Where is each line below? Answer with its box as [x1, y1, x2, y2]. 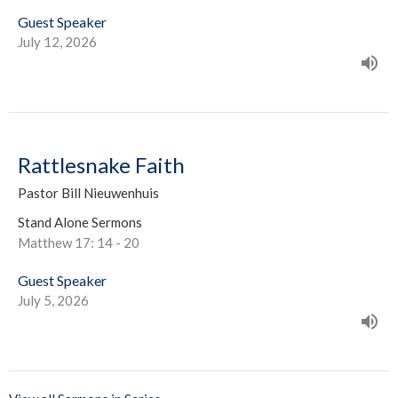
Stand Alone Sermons [18, 214, 142, 231]
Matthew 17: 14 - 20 [18, 235, 139, 251]
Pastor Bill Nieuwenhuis [18, 185, 159, 202]
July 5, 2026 [18, 292, 89, 309]
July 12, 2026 [18, 34, 97, 51]
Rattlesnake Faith [18, 152, 185, 179]
